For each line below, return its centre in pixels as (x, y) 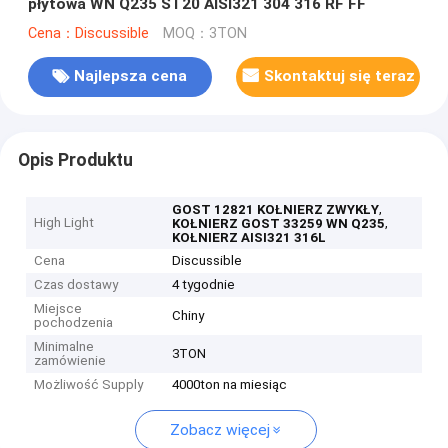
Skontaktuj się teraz (339, 76)
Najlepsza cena (131, 76)
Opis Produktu (75, 159)
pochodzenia (74, 323)
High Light (64, 223)
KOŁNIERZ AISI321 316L (249, 238)
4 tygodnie (204, 285)
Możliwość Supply (89, 385)
